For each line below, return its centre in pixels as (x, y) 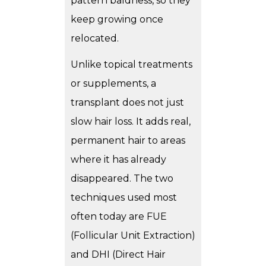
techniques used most (124, 198)
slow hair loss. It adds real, (131, 122)
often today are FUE (119, 217)
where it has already (118, 160)
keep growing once (117, 20)
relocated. (95, 39)
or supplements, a (113, 84)
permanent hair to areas (128, 141)
